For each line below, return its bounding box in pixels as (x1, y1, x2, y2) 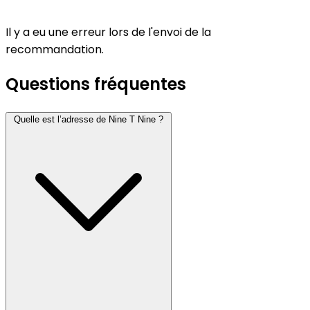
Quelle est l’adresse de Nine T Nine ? (14, 113, 163, 125)
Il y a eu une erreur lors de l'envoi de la (6, 24, 211, 41)
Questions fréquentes (6, 72, 186, 95)
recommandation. (6, 42, 104, 58)
